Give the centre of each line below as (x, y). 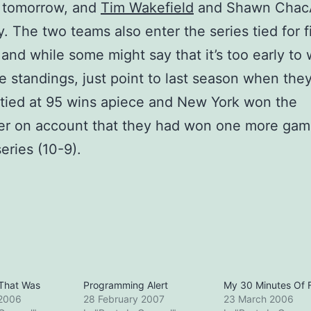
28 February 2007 (124, 299)
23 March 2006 (258, 299)
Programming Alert (126, 285)
